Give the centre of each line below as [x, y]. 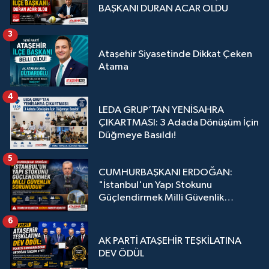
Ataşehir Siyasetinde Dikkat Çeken [175, 54]
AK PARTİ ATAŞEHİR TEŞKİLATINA [170, 241]
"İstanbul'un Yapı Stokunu [155, 185]
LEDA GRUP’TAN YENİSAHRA [161, 110]
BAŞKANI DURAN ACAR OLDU [163, 8]
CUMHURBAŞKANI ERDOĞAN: [165, 172]
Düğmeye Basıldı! [137, 136]
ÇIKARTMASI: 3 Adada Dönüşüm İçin [179, 123]
